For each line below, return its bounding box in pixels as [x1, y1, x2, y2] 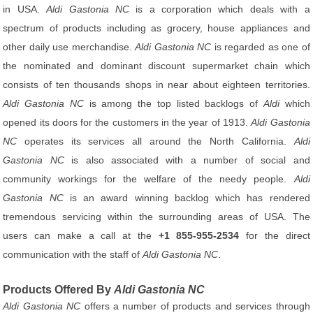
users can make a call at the [3, 230, 159, 241]
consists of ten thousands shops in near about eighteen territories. [3, 79, 310, 90]
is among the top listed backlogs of [83, 98, 263, 109]
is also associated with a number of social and [64, 154, 310, 166]
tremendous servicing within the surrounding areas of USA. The [3, 211, 310, 222]
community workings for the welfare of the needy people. [3, 173, 294, 184]
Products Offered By [3, 284, 115, 296]
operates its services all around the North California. [17, 136, 294, 147]
